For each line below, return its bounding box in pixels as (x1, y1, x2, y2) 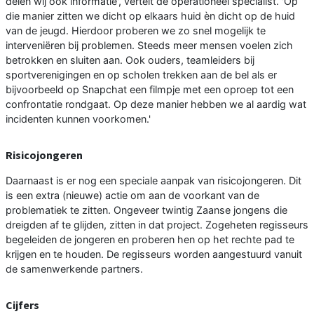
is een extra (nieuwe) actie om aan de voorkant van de (6, 189, 259, 202)
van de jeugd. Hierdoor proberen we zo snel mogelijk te (6, 25, 266, 37)
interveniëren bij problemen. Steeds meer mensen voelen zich (6, 39, 293, 52)
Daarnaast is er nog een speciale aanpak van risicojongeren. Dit (6, 175, 301, 187)
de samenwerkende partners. (6, 263, 143, 275)
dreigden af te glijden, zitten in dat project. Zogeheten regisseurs (6, 219, 308, 231)
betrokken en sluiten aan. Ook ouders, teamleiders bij (6, 54, 254, 67)
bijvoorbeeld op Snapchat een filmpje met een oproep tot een (6, 83, 294, 96)
